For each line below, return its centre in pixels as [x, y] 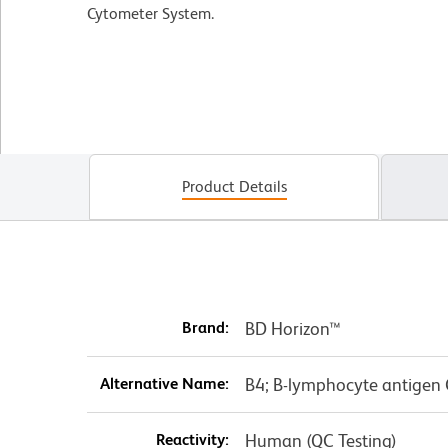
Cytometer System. [150, 14]
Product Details [234, 187]
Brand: [205, 328]
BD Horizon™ [292, 329]
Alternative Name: [164, 384]
